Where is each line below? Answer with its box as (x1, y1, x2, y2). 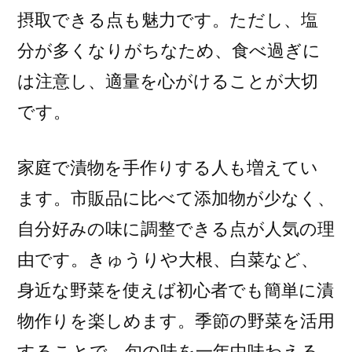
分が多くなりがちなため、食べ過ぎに (17, 40, 321, 60)
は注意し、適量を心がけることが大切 (17, 71, 318, 91)
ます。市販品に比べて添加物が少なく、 (17, 188, 335, 208)
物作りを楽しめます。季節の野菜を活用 (17, 310, 335, 331)
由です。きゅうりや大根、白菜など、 (17, 249, 318, 269)
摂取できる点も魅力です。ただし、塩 (17, 9, 318, 30)
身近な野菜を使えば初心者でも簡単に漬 (17, 280, 334, 300)
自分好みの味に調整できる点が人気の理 (17, 218, 335, 239)
